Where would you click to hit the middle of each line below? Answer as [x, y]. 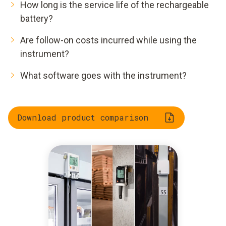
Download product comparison [83, 117]
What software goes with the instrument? [103, 75]
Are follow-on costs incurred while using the [108, 40]
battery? [37, 18]
